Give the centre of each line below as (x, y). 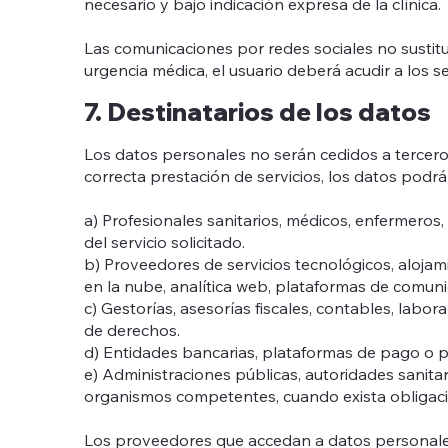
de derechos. (132, 329)
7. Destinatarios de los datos (257, 111)
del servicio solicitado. (164, 241)
